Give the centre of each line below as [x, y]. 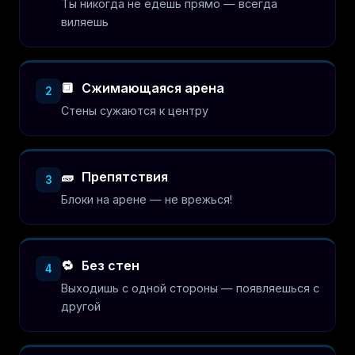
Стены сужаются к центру [135, 111]
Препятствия [123, 177]
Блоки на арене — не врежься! [147, 199]
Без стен [109, 265]
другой [81, 306]
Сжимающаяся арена [151, 88]
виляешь [85, 22]
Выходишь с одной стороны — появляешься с [190, 288]
